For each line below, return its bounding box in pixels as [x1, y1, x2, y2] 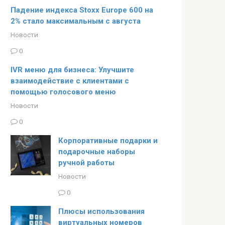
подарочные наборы [58, 147, 135, 156]
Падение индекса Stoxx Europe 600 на [11, 6, 153, 15]
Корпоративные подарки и [58, 136, 158, 145]
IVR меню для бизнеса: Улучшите [11, 65, 134, 74]
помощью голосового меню [11, 87, 116, 96]
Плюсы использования [58, 206, 145, 216]
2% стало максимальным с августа [11, 17, 141, 26]
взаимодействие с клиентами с [11, 76, 129, 85]
